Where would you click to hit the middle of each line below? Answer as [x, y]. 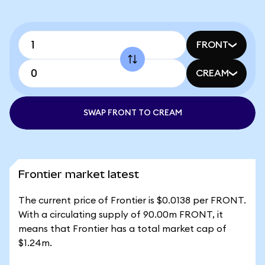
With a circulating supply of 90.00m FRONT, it [121, 215]
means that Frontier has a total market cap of [122, 229]
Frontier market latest [79, 174]
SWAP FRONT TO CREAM [132, 113]
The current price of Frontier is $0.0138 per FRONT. [132, 201]
